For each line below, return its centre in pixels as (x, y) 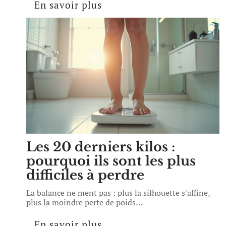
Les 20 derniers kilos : (101, 147)
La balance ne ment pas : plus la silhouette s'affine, (118, 193)
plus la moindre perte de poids (81, 202)
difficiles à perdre (85, 175)
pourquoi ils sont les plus (111, 161)
